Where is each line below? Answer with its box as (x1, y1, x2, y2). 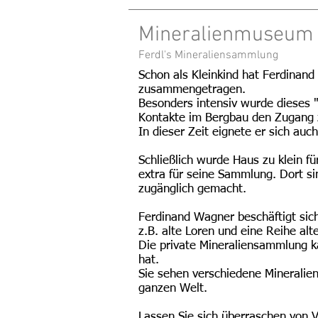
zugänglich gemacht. (138, 183, 246, 195)
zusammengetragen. (138, 84, 246, 96)
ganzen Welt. (138, 283, 207, 295)
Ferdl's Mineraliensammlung (138, 48, 278, 62)
